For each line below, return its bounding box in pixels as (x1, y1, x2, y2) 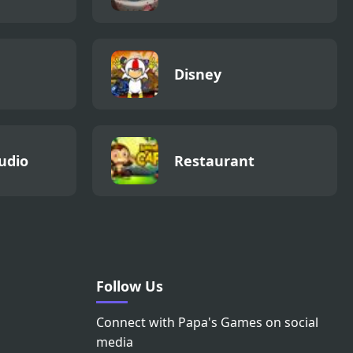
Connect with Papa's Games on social (96, 314, 318, 332)
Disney (174, 65, 221, 84)
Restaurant (174, 151, 255, 171)
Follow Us (96, 277, 163, 296)
